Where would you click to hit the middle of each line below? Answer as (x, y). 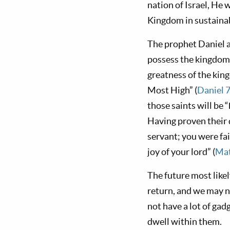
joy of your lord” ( (181, 152)
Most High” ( (172, 90)
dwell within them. (185, 222)
